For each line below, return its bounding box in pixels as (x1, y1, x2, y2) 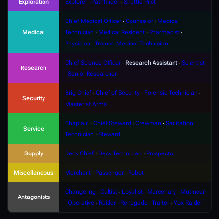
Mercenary (147, 188, 176, 195)
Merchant (65, 169, 91, 176)
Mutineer (180, 188, 205, 195)
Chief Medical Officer (65, 18, 121, 24)
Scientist (182, 59, 205, 66)
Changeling (65, 188, 96, 195)
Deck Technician (98, 150, 142, 157)
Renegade (120, 199, 148, 206)
